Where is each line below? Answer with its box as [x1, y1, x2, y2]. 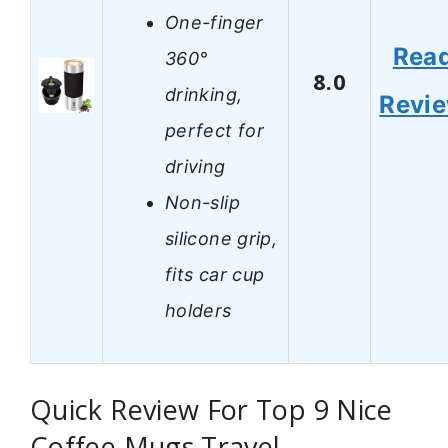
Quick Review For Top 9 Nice [30, 391, 393, 429]
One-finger [165, 11, 264, 33]
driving [165, 155, 226, 177]
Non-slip [165, 191, 240, 213]
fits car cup [165, 263, 265, 285]
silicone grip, [165, 227, 278, 249]
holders [165, 299, 232, 321]
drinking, [165, 83, 243, 105]
